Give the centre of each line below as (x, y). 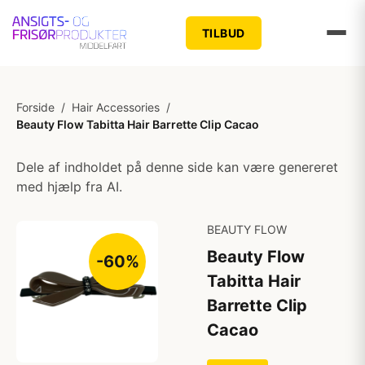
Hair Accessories (116, 107)
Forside (35, 107)
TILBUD (223, 33)
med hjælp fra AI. (69, 187)
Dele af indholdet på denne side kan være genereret (177, 167)
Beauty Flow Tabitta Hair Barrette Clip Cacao (138, 124)
